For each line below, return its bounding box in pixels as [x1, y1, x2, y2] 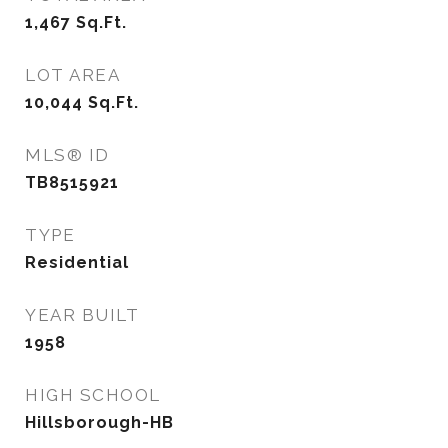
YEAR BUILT [25, 305, 139, 325]
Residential [25, 253, 129, 272]
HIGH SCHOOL [25, 385, 161, 405]
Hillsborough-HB [25, 413, 174, 432]
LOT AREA [25, 65, 120, 85]
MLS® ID [25, 145, 110, 165]
